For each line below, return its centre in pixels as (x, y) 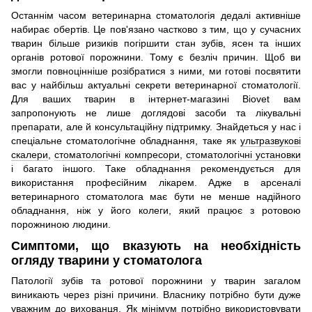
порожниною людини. (61, 224)
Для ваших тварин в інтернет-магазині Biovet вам (156, 99)
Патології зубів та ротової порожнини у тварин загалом (156, 281)
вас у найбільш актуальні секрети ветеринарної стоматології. (156, 85)
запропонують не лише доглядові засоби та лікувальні (156, 112)
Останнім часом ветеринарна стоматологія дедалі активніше (156, 15)
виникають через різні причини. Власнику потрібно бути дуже (156, 295)
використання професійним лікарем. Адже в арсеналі (156, 182)
